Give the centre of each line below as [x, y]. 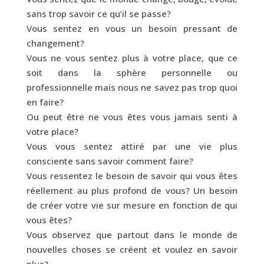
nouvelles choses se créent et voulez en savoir [132, 249]
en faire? [45, 102]
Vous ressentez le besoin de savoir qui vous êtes [132, 175]
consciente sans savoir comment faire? [110, 161]
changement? [55, 43]
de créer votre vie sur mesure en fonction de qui [132, 205]
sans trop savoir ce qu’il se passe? [98, 13]
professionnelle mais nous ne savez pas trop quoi [132, 87]
